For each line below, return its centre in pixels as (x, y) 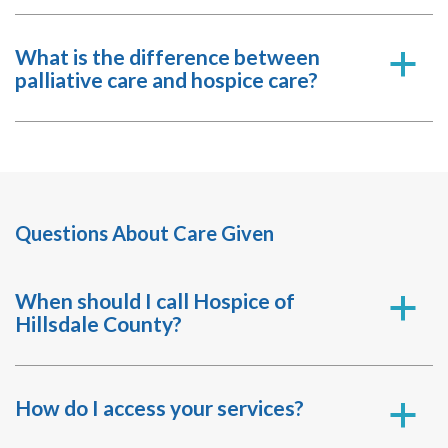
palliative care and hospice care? (166, 79)
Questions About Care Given (144, 233)
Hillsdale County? (98, 323)
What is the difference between (167, 56)
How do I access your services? (159, 407)
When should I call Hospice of (155, 300)
